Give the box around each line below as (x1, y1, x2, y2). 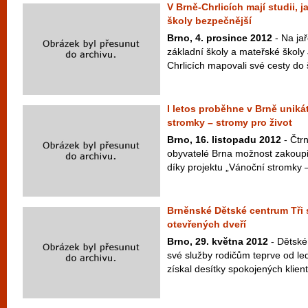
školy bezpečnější (167, 15, 252, 26)
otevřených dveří (167, 219, 246, 230)
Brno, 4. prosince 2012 (167, 32, 272, 43)
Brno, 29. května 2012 (167, 236, 268, 247)
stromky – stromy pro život (167, 117, 292, 128)
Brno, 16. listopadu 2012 (167, 134, 281, 145)
